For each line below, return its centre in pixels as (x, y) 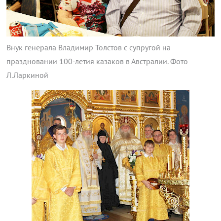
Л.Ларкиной (27, 75)
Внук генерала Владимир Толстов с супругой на (88, 48)
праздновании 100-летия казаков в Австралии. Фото (97, 61)
